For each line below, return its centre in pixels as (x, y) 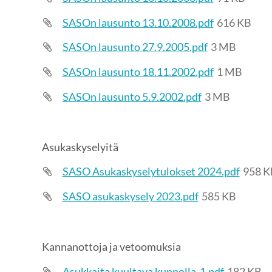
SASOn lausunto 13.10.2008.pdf (138, 22)
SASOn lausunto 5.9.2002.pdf (132, 96)
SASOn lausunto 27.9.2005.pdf (135, 47)
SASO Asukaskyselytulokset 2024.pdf (151, 172)
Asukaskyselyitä (80, 147)
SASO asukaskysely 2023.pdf (130, 196)
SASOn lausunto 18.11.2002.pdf (138, 72)
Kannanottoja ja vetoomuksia (111, 246)
